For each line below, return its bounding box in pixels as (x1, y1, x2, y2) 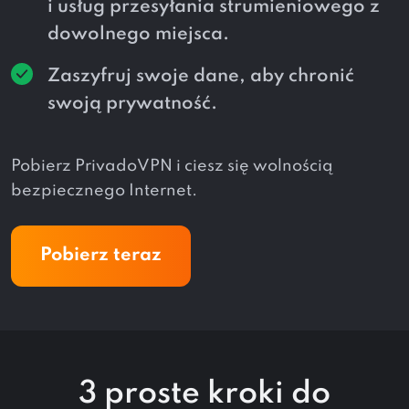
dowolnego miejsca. (47, 25, 229, 44)
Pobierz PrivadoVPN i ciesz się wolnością (11, 157, 333, 174)
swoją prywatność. (47, 94, 217, 113)
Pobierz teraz (40, 246, 162, 265)
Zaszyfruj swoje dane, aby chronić (47, 67, 354, 86)
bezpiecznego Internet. (11, 182, 197, 199)
